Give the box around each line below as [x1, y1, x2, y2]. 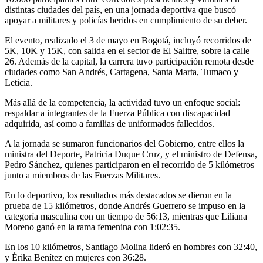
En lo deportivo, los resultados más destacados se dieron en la [5, 190, 232, 200]
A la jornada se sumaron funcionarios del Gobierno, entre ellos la [5, 138, 244, 149]
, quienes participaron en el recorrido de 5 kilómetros [60, 159, 254, 170]
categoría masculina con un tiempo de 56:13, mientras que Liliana [5, 211, 247, 221]
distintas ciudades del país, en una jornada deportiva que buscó [5, 4, 236, 15]
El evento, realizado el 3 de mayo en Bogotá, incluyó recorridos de [5, 35, 251, 45]
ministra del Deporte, [5, 149, 85, 159]
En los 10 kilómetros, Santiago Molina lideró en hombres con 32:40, [5, 241, 257, 252]
